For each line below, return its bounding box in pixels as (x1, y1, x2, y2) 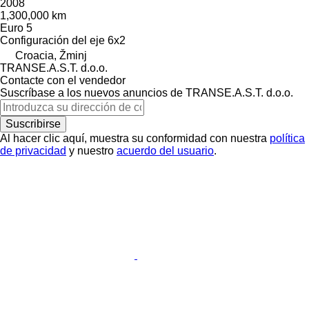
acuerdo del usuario (117, 144, 214, 157)
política (270, 132, 305, 144)
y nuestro (66, 144, 117, 157)
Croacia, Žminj (15, 49, 87, 61)
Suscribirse (6, 117, 61, 130)
